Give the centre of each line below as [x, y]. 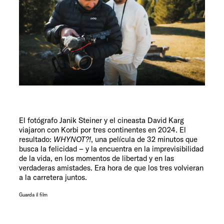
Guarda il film [33, 195]
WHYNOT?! [72, 139]
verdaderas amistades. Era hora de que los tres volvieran [111, 168]
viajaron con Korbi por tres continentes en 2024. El [102, 130]
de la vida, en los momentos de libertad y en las [96, 158]
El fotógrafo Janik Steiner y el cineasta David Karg [101, 120]
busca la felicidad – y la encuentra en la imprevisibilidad [111, 149]
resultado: [36, 139]
